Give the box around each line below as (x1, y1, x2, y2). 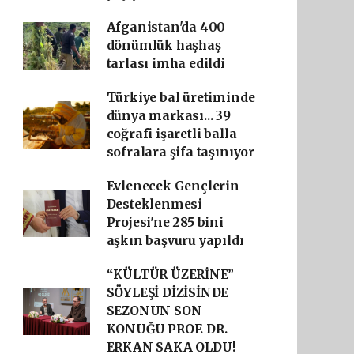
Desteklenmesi (106, 197, 203, 212)
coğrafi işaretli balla (106, 126, 237, 141)
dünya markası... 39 (106, 108, 231, 123)
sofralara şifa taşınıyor (106, 145, 254, 160)
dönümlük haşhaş (106, 38, 221, 53)
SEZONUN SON (106, 303, 202, 318)
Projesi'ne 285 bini (106, 215, 224, 230)
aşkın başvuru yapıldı (106, 233, 244, 248)
